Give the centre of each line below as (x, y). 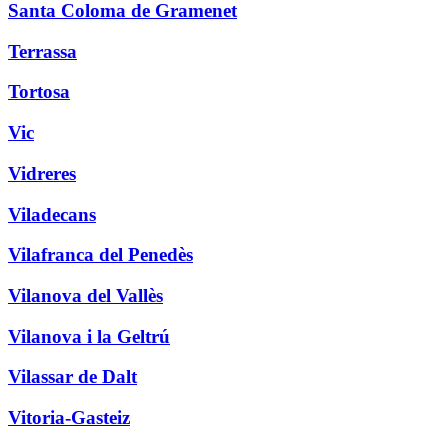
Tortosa (39, 92)
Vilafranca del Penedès (100, 255)
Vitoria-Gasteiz (69, 418)
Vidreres (42, 173)
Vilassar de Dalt (72, 377)
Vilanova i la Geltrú (89, 336)
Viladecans (52, 214)
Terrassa (42, 51)
